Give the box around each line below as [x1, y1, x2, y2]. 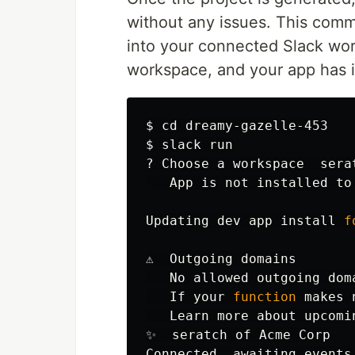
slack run [162, 137, 233, 152]
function [233, 289, 304, 304]
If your [146, 289, 233, 304]
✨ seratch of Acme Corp [146, 327, 330, 342]
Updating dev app [146, 213, 281, 228]
